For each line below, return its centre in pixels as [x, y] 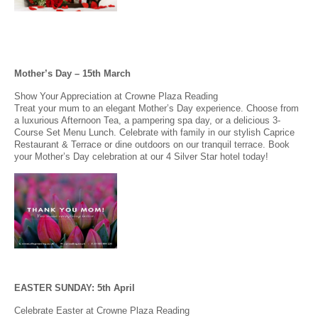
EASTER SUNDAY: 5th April [75, 287]
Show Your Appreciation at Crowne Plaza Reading [116, 96]
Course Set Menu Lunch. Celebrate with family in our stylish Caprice [154, 132]
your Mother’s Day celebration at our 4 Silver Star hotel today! [141, 156]
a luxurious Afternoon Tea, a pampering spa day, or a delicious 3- [147, 120]
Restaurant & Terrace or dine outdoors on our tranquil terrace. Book [152, 144]
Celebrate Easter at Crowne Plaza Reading [102, 310]
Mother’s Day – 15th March [72, 73]
